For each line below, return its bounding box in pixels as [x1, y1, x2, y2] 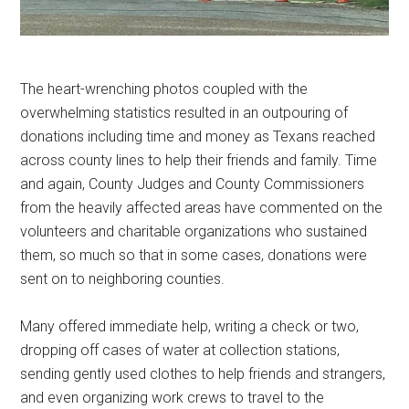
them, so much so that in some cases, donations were [20, 246, 368, 265]
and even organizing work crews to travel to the [20, 389, 325, 407]
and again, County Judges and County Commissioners [20, 175, 365, 194]
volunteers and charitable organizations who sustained [20, 223, 368, 241]
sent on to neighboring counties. [20, 270, 225, 288]
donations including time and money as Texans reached [20, 128, 376, 146]
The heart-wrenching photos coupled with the [20, 80, 309, 99]
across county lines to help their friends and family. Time [20, 152, 378, 170]
